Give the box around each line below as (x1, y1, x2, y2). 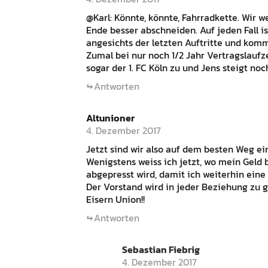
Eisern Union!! (86, 191, 145, 206)
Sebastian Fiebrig (122, 242, 200, 257)
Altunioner (86, 110, 135, 125)
